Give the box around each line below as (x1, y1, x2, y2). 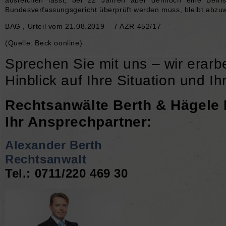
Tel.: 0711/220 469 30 (5, 166, 128, 180)
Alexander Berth (5, 138, 102, 152)
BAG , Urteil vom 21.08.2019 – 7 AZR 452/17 (5, 22, 161, 30)
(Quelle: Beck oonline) (5, 39, 83, 47)
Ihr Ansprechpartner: (5, 114, 152, 130)
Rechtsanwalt (5, 152, 87, 166)
